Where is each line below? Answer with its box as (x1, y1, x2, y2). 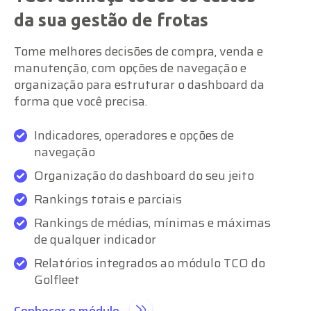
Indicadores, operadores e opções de (34, 125, 234, 145)
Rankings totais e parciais (34, 189, 182, 209)
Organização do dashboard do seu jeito (34, 165, 254, 185)
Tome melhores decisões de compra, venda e (14, 41, 263, 61)
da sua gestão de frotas (14, 10, 208, 30)
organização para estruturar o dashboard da (14, 74, 264, 94)
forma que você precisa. (14, 91, 147, 111)
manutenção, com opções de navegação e (14, 58, 246, 78)
